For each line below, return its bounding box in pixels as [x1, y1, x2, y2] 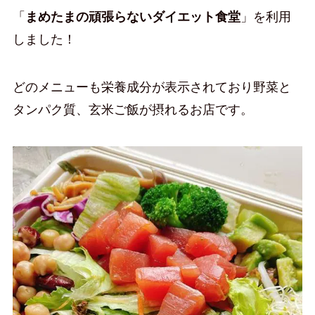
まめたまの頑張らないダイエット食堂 [25, 10, 240, 24]
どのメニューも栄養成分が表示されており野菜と [12, 79, 291, 94]
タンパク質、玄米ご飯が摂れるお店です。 [12, 102, 253, 117]
